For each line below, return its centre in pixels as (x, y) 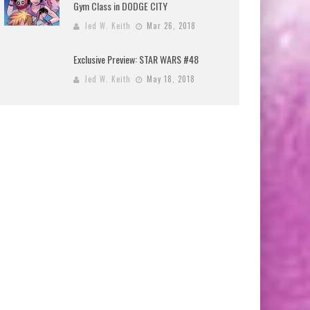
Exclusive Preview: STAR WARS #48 (136, 59)
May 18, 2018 (171, 79)
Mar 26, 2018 (171, 25)
